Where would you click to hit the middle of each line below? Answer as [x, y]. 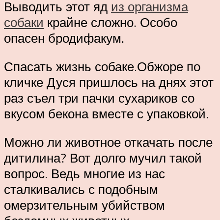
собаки [24, 22]
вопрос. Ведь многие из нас [84, 173]
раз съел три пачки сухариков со [99, 97]
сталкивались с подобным [81, 189]
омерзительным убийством [84, 205]
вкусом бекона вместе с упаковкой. [106, 113]
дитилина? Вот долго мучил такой [103, 157]
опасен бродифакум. [64, 38]
